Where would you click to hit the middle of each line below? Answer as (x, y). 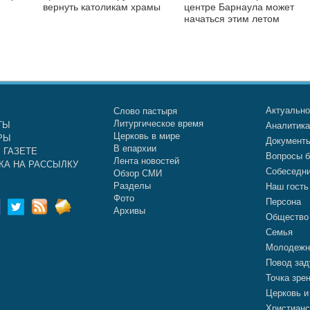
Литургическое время (158, 123)
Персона (284, 201)
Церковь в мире (146, 136)
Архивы (129, 210)
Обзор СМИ (137, 173)
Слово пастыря (145, 111)
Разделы (132, 185)
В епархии (135, 148)
